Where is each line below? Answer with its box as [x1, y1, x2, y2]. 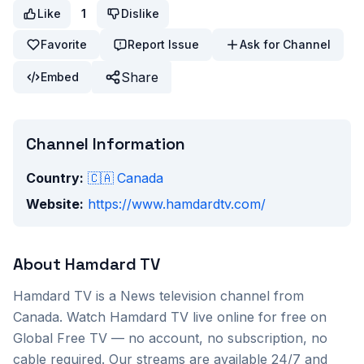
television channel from [155, 288, 304, 304]
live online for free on [188, 309, 327, 325]
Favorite [41, 37, 87, 51]
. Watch [59, 309, 110, 325]
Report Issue [128, 37, 199, 51]
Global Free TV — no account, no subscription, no [13, 330, 327, 346]
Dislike [121, 6, 159, 20]
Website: [26, 196, 84, 212]
